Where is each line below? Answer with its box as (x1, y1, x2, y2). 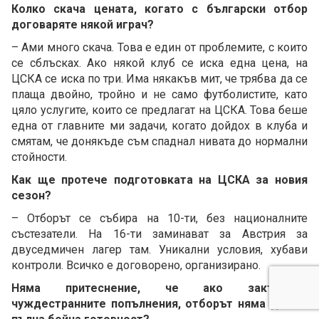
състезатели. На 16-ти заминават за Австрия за (11, 226, 308, 241)
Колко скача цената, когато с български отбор (11, 1, 308, 16)
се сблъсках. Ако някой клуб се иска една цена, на (11, 56, 308, 70)
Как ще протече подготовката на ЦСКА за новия (11, 172, 308, 187)
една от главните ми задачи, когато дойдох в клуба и (11, 118, 308, 132)
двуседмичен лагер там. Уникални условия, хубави (11, 242, 308, 256)
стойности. (11, 150, 67, 164)
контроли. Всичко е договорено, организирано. (11, 258, 261, 272)
